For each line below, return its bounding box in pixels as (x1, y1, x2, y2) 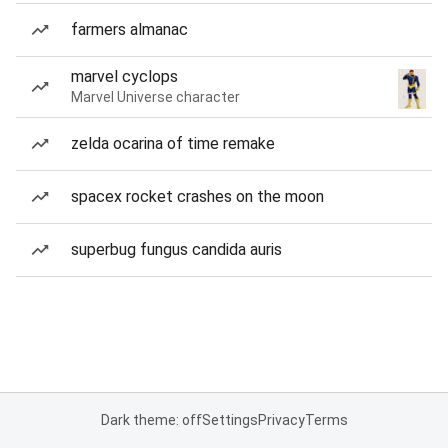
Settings (201, 412, 258, 428)
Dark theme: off (100, 412, 202, 428)
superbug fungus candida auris (71, 240, 282, 259)
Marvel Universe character (71, 89, 240, 105)
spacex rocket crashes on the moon (71, 187, 324, 206)
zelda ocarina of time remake (71, 134, 275, 153)
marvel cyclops (71, 67, 178, 86)
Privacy (257, 412, 305, 428)
